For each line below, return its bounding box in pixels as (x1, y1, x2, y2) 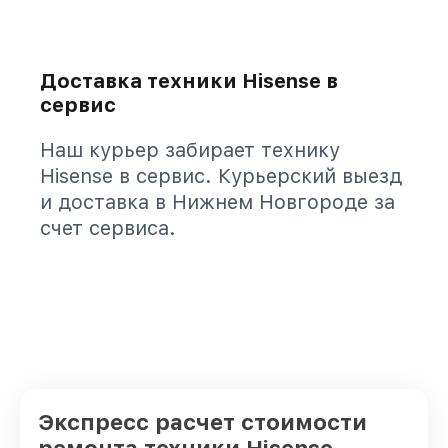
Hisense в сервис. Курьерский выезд (40, 164, 402, 188)
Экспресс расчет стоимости (38, 409, 367, 435)
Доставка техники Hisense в (40, 69, 338, 93)
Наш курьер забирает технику (40, 138, 340, 162)
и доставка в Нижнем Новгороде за (40, 190, 395, 214)
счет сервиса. (40, 216, 176, 240)
